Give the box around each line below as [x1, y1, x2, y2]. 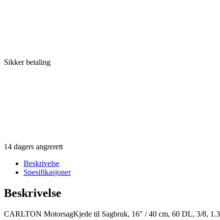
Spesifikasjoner [24, 167, 71, 176]
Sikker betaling [4, 57, 51, 66]
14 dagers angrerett [4, 142, 63, 151]
